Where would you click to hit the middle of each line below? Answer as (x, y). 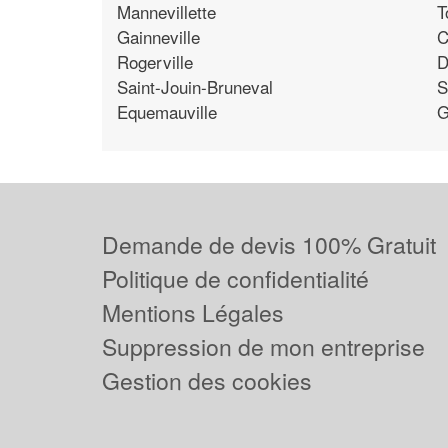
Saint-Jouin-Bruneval (195, 86)
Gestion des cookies (207, 380)
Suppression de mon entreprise (263, 346)
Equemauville (167, 111)
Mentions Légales (193, 312)
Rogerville (155, 61)
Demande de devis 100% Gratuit (269, 244)
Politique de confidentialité (235, 278)
